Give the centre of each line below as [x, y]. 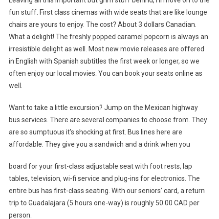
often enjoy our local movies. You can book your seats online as [105, 73]
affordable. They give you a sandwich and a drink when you [99, 144]
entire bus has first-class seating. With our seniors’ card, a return [107, 190]
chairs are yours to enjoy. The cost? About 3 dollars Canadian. [106, 24]
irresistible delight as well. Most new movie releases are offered [106, 49]
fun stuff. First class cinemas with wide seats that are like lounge [108, 12]
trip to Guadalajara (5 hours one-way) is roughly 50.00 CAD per [104, 203]
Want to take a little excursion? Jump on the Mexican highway [103, 107]
